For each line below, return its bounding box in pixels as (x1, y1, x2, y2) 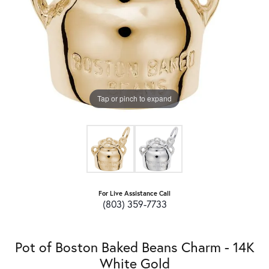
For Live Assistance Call (98, 188, 171, 198)
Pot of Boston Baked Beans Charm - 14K (14, 237, 255, 256)
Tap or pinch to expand (97, 93, 172, 104)
